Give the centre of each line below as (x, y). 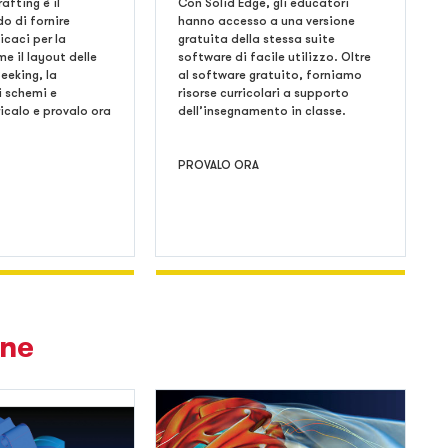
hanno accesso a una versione (266, 21)
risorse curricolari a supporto (263, 93)
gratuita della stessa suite (256, 39)
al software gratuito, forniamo (269, 75)
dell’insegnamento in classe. (261, 111)
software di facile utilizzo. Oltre (274, 57)
